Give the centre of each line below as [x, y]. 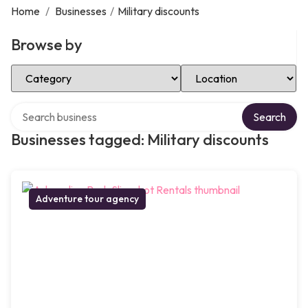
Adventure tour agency [87, 199]
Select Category [49, 69]
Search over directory [62, 108]
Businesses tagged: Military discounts [140, 140]
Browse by [47, 45]
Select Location [218, 69]
